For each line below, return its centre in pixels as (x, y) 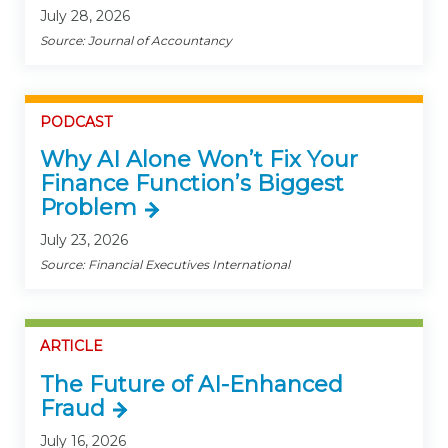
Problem (88, 208)
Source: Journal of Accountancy (136, 40)
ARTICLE (71, 346)
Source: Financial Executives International (165, 265)
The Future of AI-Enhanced (191, 384)
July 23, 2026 (84, 240)
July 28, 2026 (85, 15)
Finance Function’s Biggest (192, 184)
